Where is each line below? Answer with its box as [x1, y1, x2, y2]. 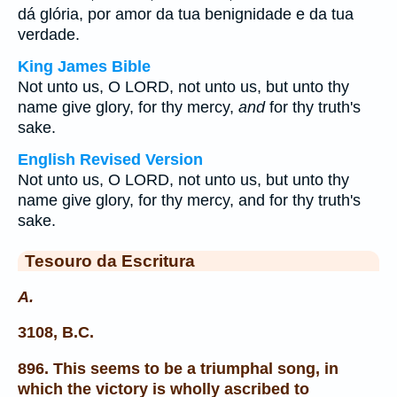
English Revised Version [18, 151, 203, 168]
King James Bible [18, 58, 151, 75]
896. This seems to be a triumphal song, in [18, 359, 339, 378]
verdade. [18, 26, 93, 43]
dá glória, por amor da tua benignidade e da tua [18, 5, 354, 23]
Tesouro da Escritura [25, 251, 195, 270]
